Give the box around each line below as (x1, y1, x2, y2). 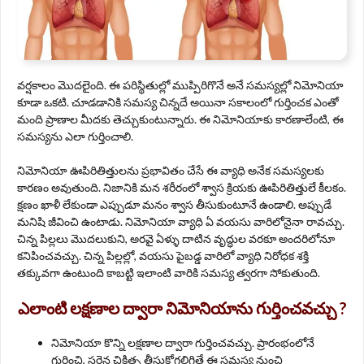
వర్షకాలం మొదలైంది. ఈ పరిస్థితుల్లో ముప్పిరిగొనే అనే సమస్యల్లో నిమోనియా (17, 78, 344, 93)
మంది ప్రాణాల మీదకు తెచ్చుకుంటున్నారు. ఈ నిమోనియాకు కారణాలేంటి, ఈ (17, 112, 344, 127)
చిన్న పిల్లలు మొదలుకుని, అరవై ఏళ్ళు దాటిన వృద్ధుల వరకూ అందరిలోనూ (17, 232, 335, 246)
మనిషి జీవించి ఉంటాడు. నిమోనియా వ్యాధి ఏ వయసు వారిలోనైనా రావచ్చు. (17, 214, 344, 229)
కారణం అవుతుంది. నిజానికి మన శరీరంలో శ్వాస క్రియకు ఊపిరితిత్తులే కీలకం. (17, 180, 346, 195)
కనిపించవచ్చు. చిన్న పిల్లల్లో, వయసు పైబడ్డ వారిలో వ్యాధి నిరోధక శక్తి (17, 249, 309, 263)
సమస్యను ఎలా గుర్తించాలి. (17, 129, 133, 144)
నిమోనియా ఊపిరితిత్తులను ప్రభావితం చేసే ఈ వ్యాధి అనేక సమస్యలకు (17, 163, 324, 178)
